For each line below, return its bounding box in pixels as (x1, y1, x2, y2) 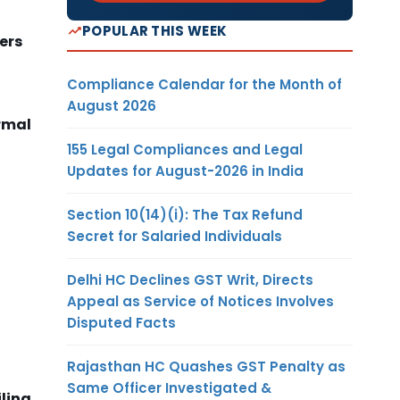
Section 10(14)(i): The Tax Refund (67, 204, 303, 224)
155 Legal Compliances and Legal (67, 139, 303, 159)
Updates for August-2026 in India (67, 161, 304, 180)
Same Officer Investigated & (67, 378, 271, 397)
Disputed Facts (67, 312, 176, 332)
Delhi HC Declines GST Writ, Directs (67, 270, 313, 289)
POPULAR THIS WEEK (82, 21, 228, 40)
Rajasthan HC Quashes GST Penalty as (67, 356, 346, 376)
